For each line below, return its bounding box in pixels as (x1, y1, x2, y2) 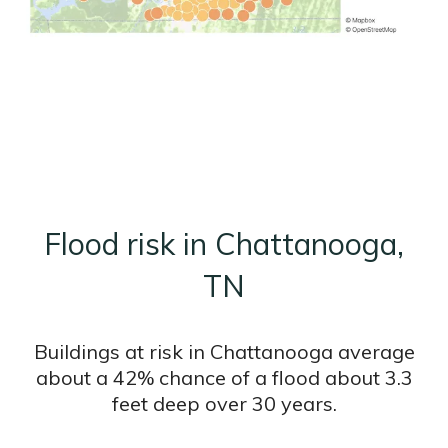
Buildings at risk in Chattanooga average (33, 339, 415, 364)
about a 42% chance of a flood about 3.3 (35, 365, 413, 390)
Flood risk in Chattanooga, (44, 225, 404, 263)
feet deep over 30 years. (111, 391, 337, 416)
